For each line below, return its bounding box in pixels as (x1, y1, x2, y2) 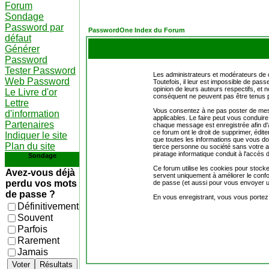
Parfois (17, 224, 47, 234)
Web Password (5, 76, 70, 86)
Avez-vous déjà (5, 168, 75, 178)
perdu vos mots (5, 178, 77, 189)
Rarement (17, 235, 59, 246)
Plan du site (5, 141, 55, 151)
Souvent (17, 213, 53, 223)
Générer (5, 44, 40, 54)
